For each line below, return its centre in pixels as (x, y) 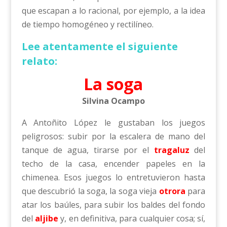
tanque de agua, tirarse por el (88, 150)
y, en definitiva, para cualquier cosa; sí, (132, 218)
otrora (172, 191)
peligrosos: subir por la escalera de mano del (113, 136)
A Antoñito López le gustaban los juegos (113, 123)
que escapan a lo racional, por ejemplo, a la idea (113, 11)
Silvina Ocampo (113, 101)
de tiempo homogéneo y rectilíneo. (87, 24)
